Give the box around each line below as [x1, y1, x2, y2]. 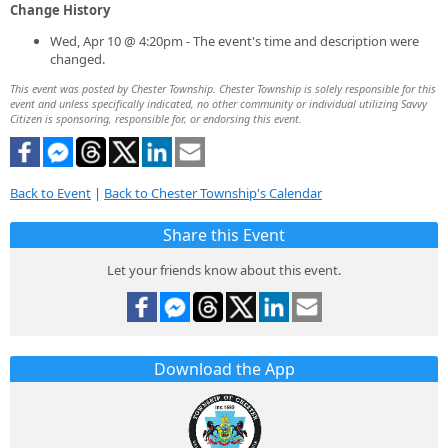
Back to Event [10, 183, 91, 202]
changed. [50, 49, 105, 68]
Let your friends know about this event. [107, 260, 341, 279]
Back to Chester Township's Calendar [104, 183, 322, 202]
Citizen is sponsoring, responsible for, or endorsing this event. [10, 110, 302, 126]
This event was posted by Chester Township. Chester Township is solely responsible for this [10, 80, 436, 96]
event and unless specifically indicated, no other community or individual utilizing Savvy [10, 95, 427, 111]
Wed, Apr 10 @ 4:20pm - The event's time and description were [50, 31, 419, 50]
